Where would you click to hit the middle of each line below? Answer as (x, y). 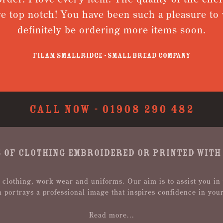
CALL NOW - (65, 109)
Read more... (111, 215)
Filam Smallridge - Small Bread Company (106, 56)
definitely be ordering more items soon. (106, 30)
